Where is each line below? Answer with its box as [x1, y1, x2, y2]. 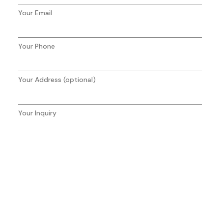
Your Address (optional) [18, 75, 96, 84]
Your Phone [18, 42, 55, 51]
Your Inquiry [18, 109, 56, 117]
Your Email [18, 8, 52, 17]
